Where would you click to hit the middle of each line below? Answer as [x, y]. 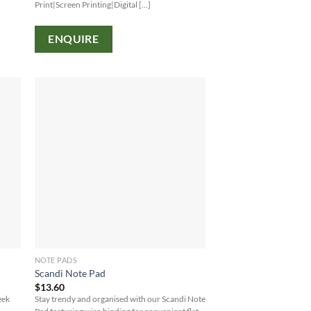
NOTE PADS [56, 260]
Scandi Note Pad [70, 274]
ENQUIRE [74, 39]
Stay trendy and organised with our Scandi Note [120, 299]
